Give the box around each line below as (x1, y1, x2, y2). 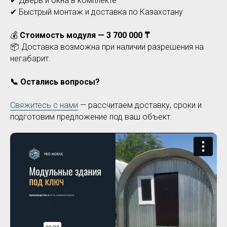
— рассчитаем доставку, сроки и (78, 100, 202, 110)
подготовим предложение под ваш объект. (10, 112, 172, 122)
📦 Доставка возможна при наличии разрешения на (10, 42, 204, 52)
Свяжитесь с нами (10, 100, 78, 110)
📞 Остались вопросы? (10, 77, 100, 87)
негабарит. (10, 54, 51, 63)
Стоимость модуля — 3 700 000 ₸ (20, 30, 150, 40)
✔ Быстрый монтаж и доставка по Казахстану (10, 7, 183, 17)
